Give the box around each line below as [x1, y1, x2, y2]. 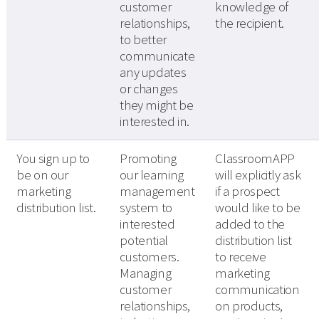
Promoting [120, 150, 177, 167]
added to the [215, 216, 285, 233]
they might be [120, 97, 194, 114]
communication [215, 281, 300, 298]
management [120, 183, 195, 200]
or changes [120, 80, 178, 98]
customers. [120, 249, 179, 266]
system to [120, 199, 172, 216]
